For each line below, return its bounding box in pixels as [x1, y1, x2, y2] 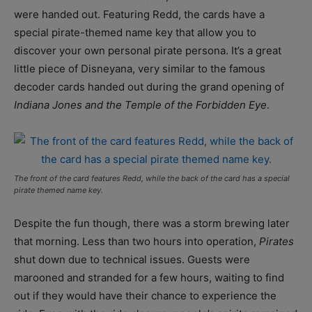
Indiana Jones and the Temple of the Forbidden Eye [14, 97, 267, 111]
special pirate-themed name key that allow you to [14, 25, 256, 39]
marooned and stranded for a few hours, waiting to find [14, 270, 284, 284]
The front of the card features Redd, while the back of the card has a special [14, 173, 290, 183]
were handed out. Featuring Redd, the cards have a [14, 7, 265, 21]
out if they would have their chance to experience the [14, 288, 276, 302]
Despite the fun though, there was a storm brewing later [14, 216, 290, 230]
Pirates [259, 234, 294, 248]
